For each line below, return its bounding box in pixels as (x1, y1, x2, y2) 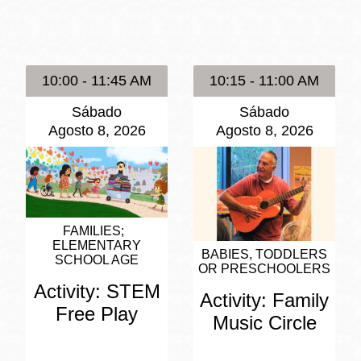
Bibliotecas (164, 85, 250, 105)
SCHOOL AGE (55, 252, 139, 267)
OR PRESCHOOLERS (198, 262, 330, 276)
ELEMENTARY (52, 238, 141, 252)
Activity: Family (200, 289, 329, 312)
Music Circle (212, 312, 317, 334)
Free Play (56, 302, 138, 325)
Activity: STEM (33, 280, 160, 302)
